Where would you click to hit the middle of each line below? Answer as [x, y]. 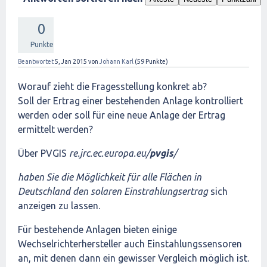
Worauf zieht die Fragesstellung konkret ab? [112, 86]
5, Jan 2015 [71, 61]
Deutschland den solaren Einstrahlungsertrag [114, 191]
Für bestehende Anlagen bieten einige [97, 229]
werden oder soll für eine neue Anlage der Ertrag [122, 115]
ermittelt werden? [55, 129]
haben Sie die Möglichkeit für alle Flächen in [110, 177]
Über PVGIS [44, 153]
